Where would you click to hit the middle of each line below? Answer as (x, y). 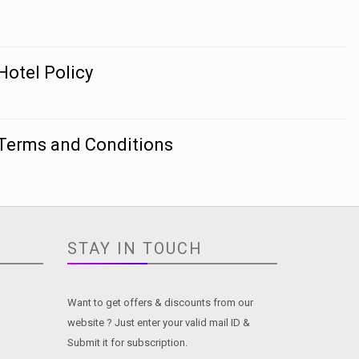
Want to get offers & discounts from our (160, 303)
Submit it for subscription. (127, 343)
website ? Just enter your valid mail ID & (158, 323)
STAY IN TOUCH (135, 248)
